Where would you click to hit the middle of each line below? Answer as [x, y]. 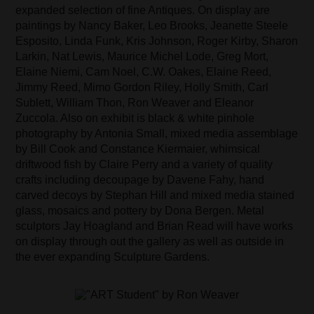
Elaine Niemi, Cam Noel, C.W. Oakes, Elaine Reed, [144, 72]
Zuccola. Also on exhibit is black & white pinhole [135, 118]
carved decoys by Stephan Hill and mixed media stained [155, 196]
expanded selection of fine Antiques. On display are [143, 11]
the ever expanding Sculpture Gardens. [113, 257]
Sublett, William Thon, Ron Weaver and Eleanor [135, 103]
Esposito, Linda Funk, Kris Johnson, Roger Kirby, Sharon [157, 41]
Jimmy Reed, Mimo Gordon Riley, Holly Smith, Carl [142, 88]
